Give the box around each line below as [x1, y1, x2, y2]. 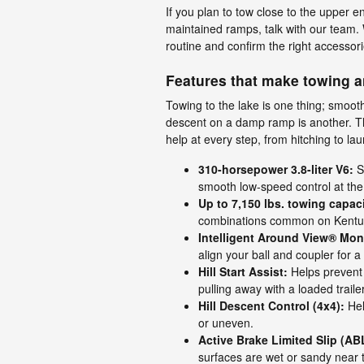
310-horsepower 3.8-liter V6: [198, 161, 353, 177]
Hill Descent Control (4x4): [198, 297, 344, 314]
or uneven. [198, 314, 253, 331]
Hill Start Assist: [198, 263, 288, 279]
